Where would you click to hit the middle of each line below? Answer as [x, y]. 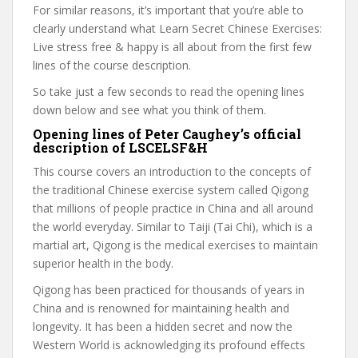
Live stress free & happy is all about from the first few [172, 47]
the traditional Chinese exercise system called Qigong [171, 190]
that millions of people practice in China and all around [173, 208]
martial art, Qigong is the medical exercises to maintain [175, 245]
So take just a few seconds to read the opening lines [169, 91]
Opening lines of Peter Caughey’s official [167, 134]
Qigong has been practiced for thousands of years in [169, 290]
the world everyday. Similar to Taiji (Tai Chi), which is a [173, 227]
